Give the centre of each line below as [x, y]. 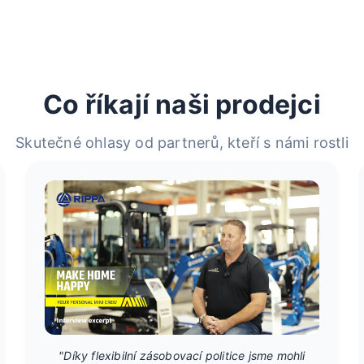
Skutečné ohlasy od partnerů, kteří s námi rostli [182, 142]
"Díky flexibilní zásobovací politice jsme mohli [182, 355]
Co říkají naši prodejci [182, 104]
